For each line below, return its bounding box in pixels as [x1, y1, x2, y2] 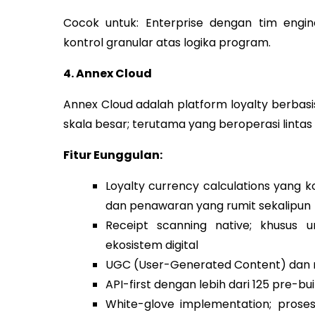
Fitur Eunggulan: [63, 146, 162, 163]
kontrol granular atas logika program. [63, 34, 271, 51]
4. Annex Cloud [63, 65, 152, 82]
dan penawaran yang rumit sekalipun [105, 197, 311, 214]
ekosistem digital [105, 236, 198, 253]
